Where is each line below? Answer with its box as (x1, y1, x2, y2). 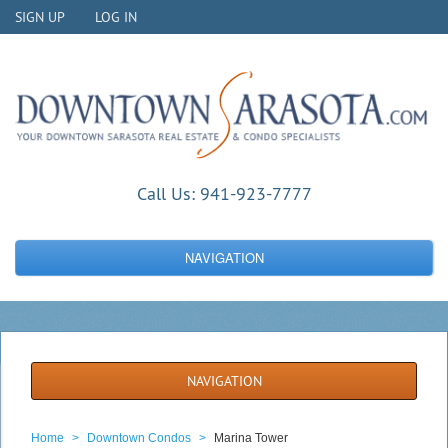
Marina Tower (214, 430, 288, 445)
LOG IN (95, 8, 137, 26)
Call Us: (136, 181, 195, 205)
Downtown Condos (87, 430, 191, 445)
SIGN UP (15, 8, 65, 26)
